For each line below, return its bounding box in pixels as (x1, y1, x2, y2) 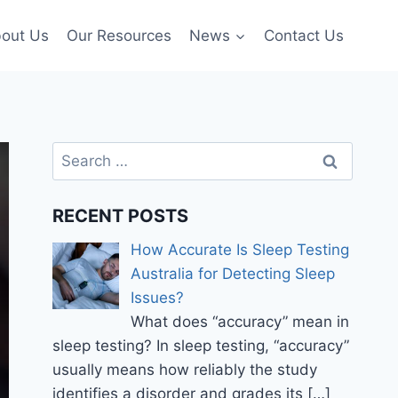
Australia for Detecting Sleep (130, 265, 335, 283)
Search (52, 144, 102, 162)
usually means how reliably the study (52, 361, 318, 379)
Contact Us (263, 26, 344, 44)
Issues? (130, 289, 184, 307)
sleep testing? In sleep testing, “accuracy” (52, 337, 350, 355)
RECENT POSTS (52, 205, 189, 227)
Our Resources (67, 26, 172, 44)
